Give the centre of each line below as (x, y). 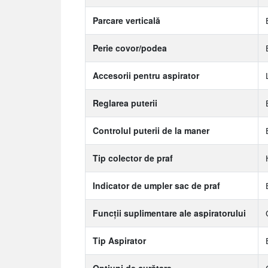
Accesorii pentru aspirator (146, 75)
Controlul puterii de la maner (151, 130)
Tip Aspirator (119, 240)
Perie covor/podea (130, 48)
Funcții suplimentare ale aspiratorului (169, 213)
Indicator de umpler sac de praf (156, 185)
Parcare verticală (127, 20)
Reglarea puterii (125, 103)
